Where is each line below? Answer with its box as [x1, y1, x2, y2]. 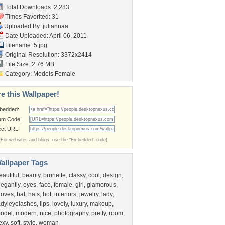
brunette [43, 172, 66, 179]
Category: [4, 70, 33, 77]
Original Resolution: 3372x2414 [4, 51, 92, 58]
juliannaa [43, 23, 68, 30]
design [103, 172, 122, 179]
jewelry [79, 191, 98, 198]
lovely [52, 200, 68, 207]
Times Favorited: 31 [4, 13, 59, 20]
